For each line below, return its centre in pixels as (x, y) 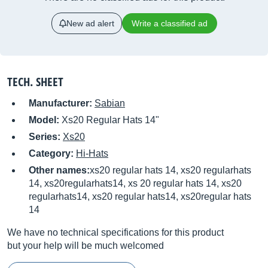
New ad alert (90, 23)
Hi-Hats (92, 153)
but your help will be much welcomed (86, 246)
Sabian (110, 103)
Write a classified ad (169, 23)
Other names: (59, 170)
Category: (52, 153)
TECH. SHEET (35, 82)
